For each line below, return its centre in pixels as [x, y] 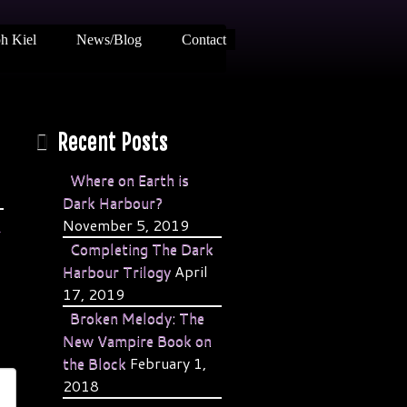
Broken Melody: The [137, 318]
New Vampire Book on [137, 340]
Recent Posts [112, 142]
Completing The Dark [141, 248]
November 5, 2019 [125, 225]
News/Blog [109, 40]
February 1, [168, 363]
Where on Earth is [129, 179]
